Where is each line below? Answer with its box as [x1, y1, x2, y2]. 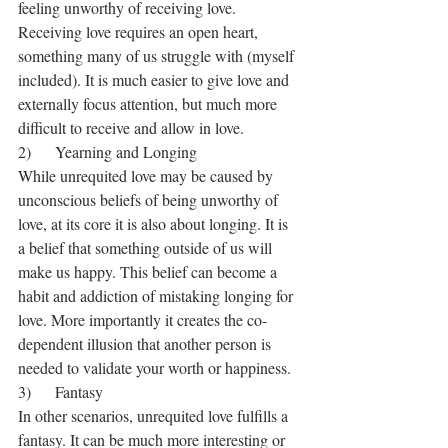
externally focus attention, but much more [18, 93, 281, 115]
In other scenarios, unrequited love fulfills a [18, 405, 292, 427]
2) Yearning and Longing [18, 141, 197, 163]
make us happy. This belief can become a [18, 261, 281, 283]
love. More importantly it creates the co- [18, 309, 267, 331]
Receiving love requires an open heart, [18, 21, 262, 43]
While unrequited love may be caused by [18, 165, 277, 187]
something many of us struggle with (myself [18, 45, 298, 67]
